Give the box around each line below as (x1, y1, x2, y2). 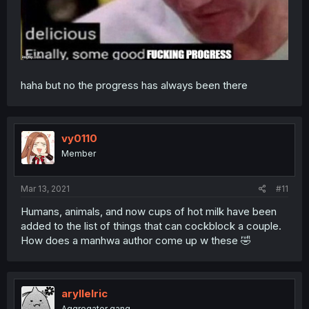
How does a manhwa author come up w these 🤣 (21, 234, 251, 248)
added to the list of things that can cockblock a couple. (21, 219, 281, 233)
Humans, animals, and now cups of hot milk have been (21, 205, 277, 219)
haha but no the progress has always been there (21, 78, 248, 92)
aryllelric (61, 287, 108, 301)
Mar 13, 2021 (21, 183, 70, 195)
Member (61, 148, 96, 159)
